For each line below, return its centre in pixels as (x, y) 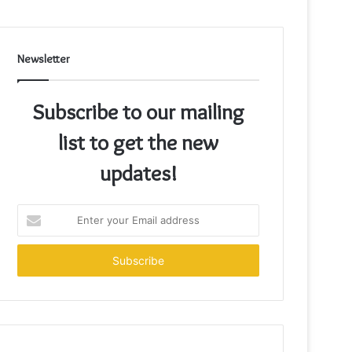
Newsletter (44, 59)
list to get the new (138, 142)
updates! (138, 172)
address (37, 260)
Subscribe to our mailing (138, 111)
